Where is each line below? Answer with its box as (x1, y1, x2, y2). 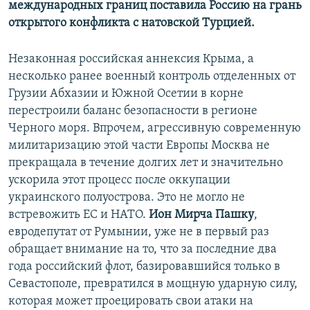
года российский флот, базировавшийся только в (8, 260, 280, 274)
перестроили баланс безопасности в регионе (8, 104, 257, 118)
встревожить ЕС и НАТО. (8, 208, 149, 222)
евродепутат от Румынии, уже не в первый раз (8, 226, 269, 239)
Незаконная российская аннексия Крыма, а (8, 53, 254, 66)
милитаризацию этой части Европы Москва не (8, 139, 270, 153)
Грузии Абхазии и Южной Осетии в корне (8, 87, 244, 101)
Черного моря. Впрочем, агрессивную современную (8, 122, 301, 136)
